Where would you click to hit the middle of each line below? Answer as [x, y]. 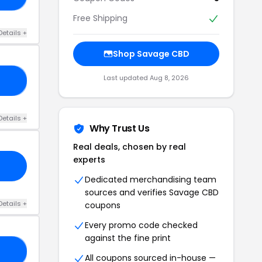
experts [89, 159]
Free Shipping [100, 18]
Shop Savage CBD [151, 54]
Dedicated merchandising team [151, 179]
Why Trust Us [120, 128]
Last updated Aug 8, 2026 [146, 77]
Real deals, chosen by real [130, 146]
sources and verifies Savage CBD [152, 192]
